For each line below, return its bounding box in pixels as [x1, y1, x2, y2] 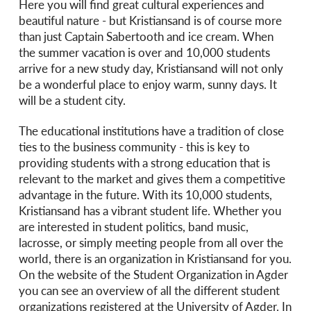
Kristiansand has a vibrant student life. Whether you [18, 202, 281, 219]
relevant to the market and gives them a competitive [18, 170, 285, 187]
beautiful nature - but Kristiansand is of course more [18, 12, 282, 28]
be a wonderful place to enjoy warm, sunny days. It [18, 76, 277, 92]
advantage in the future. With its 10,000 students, [18, 186, 272, 203]
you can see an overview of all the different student [18, 282, 280, 299]
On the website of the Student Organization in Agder [18, 266, 288, 283]
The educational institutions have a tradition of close [18, 122, 284, 140]
